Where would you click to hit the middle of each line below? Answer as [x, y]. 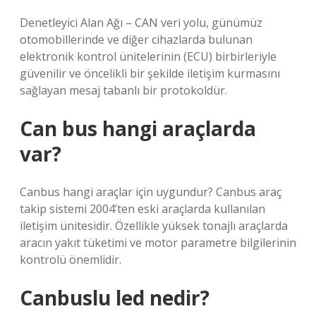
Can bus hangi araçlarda [138, 128]
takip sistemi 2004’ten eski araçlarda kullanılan [142, 209]
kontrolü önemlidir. [71, 260]
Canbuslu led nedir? [115, 298]
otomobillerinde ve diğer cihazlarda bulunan [136, 39]
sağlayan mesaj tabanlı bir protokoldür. [123, 90]
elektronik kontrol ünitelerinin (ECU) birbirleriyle [148, 56]
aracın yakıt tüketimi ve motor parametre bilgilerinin [158, 243]
